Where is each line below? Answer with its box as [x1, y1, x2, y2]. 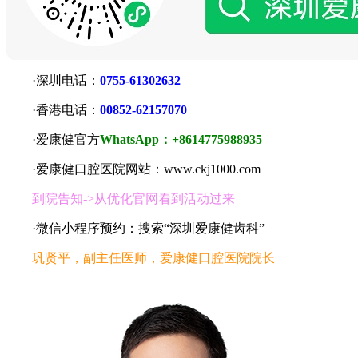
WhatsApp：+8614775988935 [100, 133, 262, 147]
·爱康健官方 [6, 133, 100, 147]
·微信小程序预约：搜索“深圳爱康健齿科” [6, 221, 265, 236]
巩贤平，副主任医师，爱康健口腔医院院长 [6, 251, 275, 265]
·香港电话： [6, 103, 100, 117]
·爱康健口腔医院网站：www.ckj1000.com [6, 162, 261, 177]
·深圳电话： [6, 74, 100, 88]
